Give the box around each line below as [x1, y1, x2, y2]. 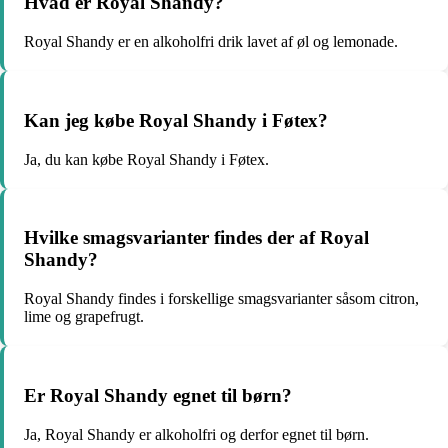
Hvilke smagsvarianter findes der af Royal [24, 227, 369, 249]
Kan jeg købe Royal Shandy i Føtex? [24, 109, 328, 131]
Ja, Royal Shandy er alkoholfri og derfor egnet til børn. [24, 425, 369, 443]
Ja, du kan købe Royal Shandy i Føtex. [24, 150, 269, 168]
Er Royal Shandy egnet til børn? [24, 384, 292, 406]
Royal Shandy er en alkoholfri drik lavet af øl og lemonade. [24, 33, 398, 51]
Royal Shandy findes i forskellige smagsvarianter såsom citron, [24, 290, 419, 308]
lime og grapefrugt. [24, 308, 144, 326]
